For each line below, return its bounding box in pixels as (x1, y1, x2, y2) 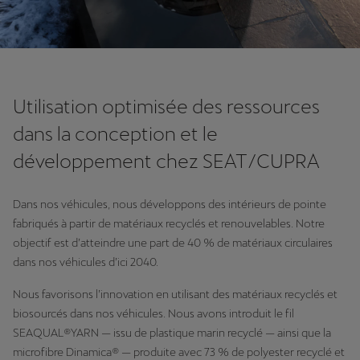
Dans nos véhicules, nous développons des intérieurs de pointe (13, 198, 326, 211)
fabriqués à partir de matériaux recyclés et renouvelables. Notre (13, 217, 325, 230)
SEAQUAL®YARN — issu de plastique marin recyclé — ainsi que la (13, 326, 331, 339)
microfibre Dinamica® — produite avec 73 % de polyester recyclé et (13, 346, 345, 358)
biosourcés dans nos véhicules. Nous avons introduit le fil (13, 307, 294, 320)
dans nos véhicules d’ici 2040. (13, 256, 158, 268)
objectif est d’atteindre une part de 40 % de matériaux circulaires (13, 236, 333, 249)
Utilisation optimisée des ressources (13, 96, 320, 117)
